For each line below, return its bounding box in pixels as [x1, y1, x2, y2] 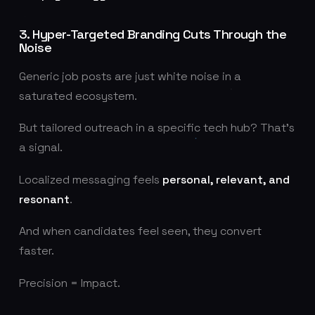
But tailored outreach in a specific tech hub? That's [18, 120, 295, 136]
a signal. [18, 140, 63, 155]
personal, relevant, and [162, 172, 290, 187]
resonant [18, 191, 70, 207]
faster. [18, 243, 54, 259]
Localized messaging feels [18, 172, 162, 187]
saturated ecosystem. [18, 88, 137, 103]
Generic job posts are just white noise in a [18, 68, 241, 84]
